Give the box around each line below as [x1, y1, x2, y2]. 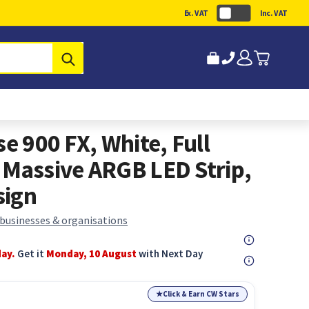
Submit [75, 50, 110, 65]
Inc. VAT [260, 8, 288, 18]
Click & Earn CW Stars [163, 289, 240, 299]
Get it [17, 247, 47, 260]
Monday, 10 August [46, 247, 137, 260]
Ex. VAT [184, 8, 208, 18]
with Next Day [137, 247, 203, 260]
